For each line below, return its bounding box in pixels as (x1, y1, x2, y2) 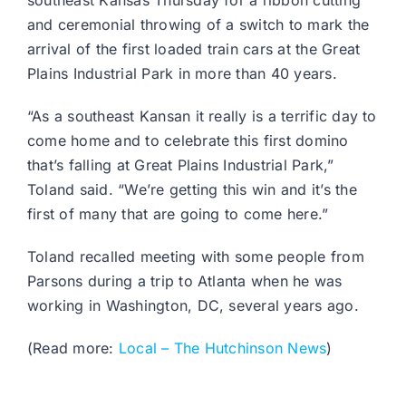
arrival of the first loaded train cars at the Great (27, 40, 361, 59)
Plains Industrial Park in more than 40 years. (27, 64, 337, 83)
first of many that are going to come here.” (27, 205, 329, 224)
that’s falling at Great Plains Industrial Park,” (27, 156, 334, 175)
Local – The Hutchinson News (118, 339, 327, 358)
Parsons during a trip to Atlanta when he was (27, 272, 343, 291)
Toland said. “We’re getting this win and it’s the (27, 180, 357, 199)
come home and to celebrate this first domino (27, 131, 349, 150)
